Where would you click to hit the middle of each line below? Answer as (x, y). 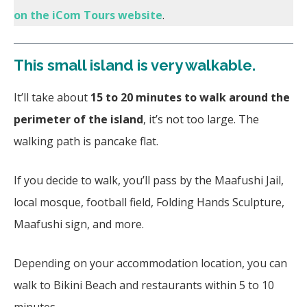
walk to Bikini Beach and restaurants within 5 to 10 (144, 285)
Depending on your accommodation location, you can (150, 263)
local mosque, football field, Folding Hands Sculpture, (149, 202)
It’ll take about (52, 97)
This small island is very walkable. (136, 65)
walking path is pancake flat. (89, 141)
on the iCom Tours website (88, 15)
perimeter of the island (78, 119)
